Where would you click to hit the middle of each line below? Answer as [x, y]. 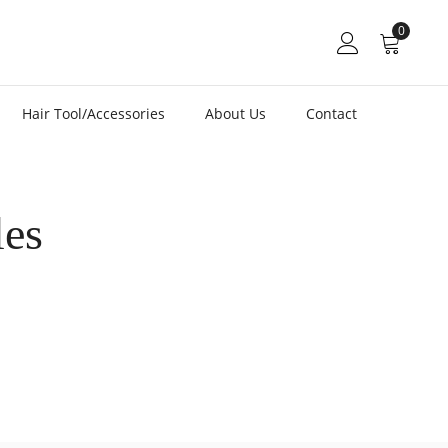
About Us [236, 113]
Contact [332, 113]
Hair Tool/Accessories [94, 113]
